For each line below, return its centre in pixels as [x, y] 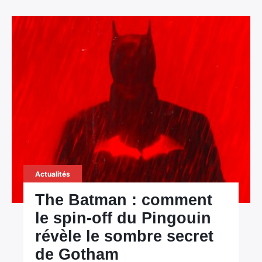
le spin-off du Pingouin [123, 218]
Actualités [53, 174]
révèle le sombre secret [125, 236]
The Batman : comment [124, 200]
